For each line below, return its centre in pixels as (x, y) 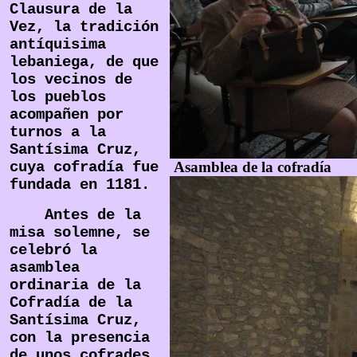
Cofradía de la (71, 303)
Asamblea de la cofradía (251, 167)
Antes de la (75, 215)
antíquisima (58, 45)
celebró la (53, 250)
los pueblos (58, 97)
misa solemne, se (80, 233)
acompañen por (67, 115)
